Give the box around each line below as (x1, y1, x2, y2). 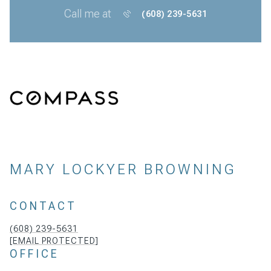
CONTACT (10, 200, 77, 213)
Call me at (64, 7, 111, 20)
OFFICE (10, 247, 59, 261)
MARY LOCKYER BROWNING (10, 161, 236, 178)
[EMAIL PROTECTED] (10, 236, 99, 246)
